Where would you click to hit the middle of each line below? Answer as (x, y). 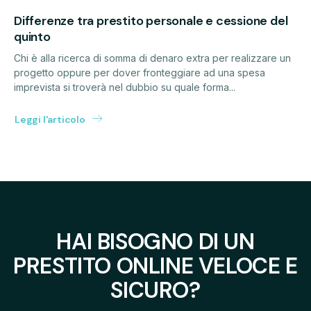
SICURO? (155, 290)
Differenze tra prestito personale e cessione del (151, 20)
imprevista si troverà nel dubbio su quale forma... (125, 87)
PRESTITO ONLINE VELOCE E (155, 266)
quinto (32, 36)
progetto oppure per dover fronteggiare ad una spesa (140, 72)
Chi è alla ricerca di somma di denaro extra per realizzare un (152, 58)
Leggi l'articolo (50, 119)
